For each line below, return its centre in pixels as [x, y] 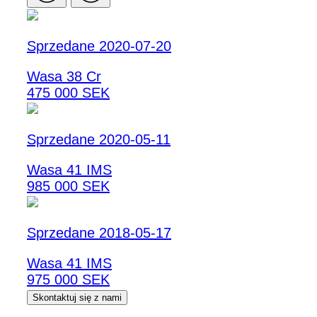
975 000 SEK [68, 280]
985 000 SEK [68, 186]
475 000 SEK [68, 93]
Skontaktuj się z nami [77, 298]
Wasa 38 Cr [64, 77]
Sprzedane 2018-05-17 [99, 233]
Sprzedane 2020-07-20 [99, 46]
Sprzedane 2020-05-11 [99, 140]
